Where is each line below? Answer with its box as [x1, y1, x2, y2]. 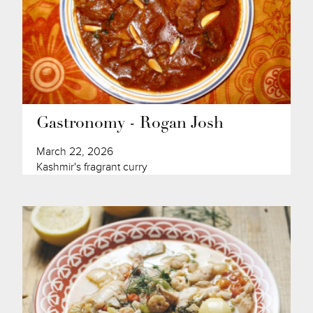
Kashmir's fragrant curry [36, 159, 148, 174]
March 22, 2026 [36, 144, 114, 159]
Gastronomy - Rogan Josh [36, 115, 224, 132]
